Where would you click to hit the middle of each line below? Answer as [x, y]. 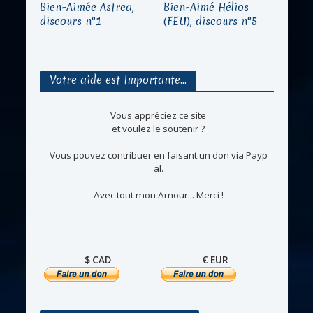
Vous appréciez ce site [158, 116]
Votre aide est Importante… [118, 80]
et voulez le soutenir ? [158, 129]
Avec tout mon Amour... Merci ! [158, 195]
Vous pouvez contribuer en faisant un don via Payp [158, 155]
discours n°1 [70, 22]
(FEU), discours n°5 [210, 22]
